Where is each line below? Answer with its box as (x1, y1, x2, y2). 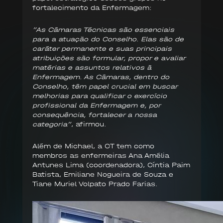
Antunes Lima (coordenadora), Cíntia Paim (32, 161, 190, 169)
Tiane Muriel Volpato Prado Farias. (32, 180, 157, 188)
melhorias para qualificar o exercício (32, 92, 167, 100)
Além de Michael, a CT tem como (32, 142, 154, 150)
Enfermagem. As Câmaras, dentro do (32, 73, 169, 81)
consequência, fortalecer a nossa (32, 111, 157, 119)
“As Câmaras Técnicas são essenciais (32, 26, 174, 34)
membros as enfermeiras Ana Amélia (32, 152, 169, 160)
